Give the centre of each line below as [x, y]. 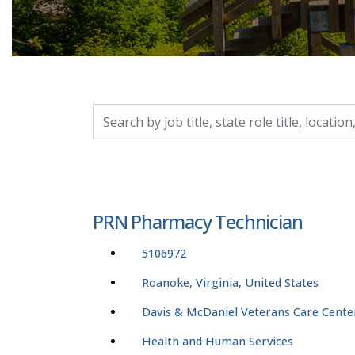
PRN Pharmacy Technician [198, 222]
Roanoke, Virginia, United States [230, 283]
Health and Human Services [218, 342]
